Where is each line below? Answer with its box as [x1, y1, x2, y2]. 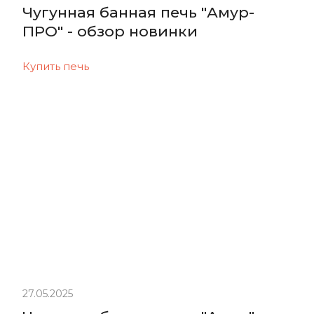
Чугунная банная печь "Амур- [22, 3, 254, 21]
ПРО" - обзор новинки [22, 22, 198, 40]
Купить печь [22, 59, 89, 73]
